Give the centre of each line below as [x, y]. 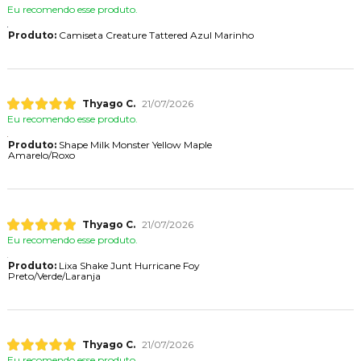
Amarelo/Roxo [41, 156]
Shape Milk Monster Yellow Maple [134, 145]
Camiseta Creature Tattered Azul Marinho [155, 35]
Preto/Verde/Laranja [54, 276]
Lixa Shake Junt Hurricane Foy [128, 265]
